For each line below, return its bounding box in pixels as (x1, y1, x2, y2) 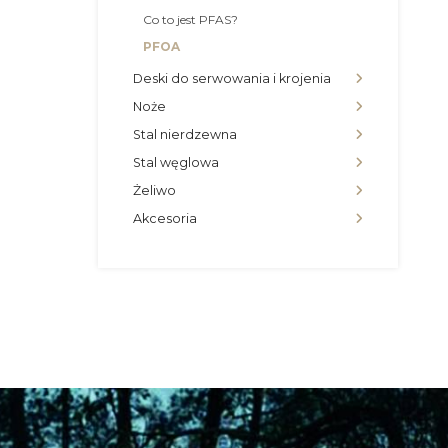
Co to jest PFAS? (143, 12, 238, 27)
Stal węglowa (133, 155, 219, 170)
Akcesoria (133, 211, 197, 226)
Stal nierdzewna (133, 127, 237, 142)
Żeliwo (133, 183, 176, 198)
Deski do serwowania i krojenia (133, 71, 331, 86)
